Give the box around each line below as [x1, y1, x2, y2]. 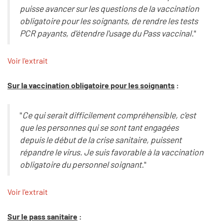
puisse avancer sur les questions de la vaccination [19, 3, 199, 14]
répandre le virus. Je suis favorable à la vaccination [19, 147, 203, 157]
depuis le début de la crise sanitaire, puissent [19, 134, 182, 145]
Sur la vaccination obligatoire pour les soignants [7, 80, 175, 90]
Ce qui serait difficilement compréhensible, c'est [22, 110, 196, 120]
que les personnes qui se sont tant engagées [19, 122, 179, 133]
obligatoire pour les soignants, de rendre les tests [19, 15, 198, 27]
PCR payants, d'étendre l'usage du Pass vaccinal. [19, 28, 194, 39]
